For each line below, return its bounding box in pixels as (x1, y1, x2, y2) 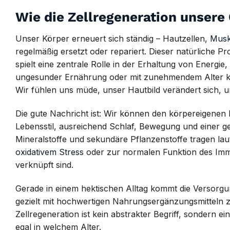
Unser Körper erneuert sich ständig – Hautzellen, (15, 33, 210, 44)
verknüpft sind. (15, 159, 73, 170)
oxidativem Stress (15, 146, 84, 157)
